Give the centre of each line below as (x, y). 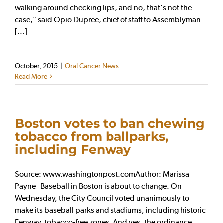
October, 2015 (36, 65)
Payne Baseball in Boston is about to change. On (98, 186)
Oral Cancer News (92, 65)
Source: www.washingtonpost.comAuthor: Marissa (102, 174)
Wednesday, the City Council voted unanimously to (102, 198)
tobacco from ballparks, (92, 136)
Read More (31, 76)
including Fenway (73, 149)
